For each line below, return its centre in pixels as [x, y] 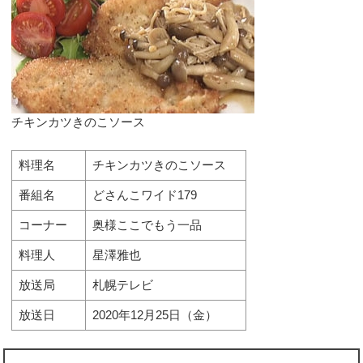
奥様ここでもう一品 [147, 224]
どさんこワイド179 [144, 194]
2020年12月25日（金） [154, 314]
